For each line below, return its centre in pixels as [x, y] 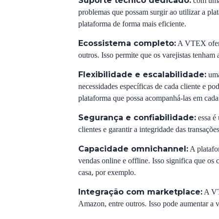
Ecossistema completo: [127, 43]
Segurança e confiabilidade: [137, 118]
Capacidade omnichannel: [133, 149]
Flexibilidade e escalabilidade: [142, 75]
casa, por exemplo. [107, 172]
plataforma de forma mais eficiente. [132, 24]
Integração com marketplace [139, 192]
